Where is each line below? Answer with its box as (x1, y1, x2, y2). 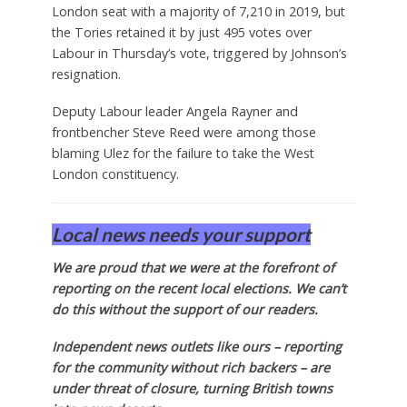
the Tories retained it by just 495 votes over (51, 23, 312, 41)
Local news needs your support (51, 223, 311, 245)
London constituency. (51, 164, 179, 183)
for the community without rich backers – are (51, 358, 330, 376)
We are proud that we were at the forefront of (51, 258, 334, 276)
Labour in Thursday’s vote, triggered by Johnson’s (51, 44, 347, 62)
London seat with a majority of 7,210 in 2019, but (51, 2, 345, 20)
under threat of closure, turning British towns (51, 379, 333, 397)
